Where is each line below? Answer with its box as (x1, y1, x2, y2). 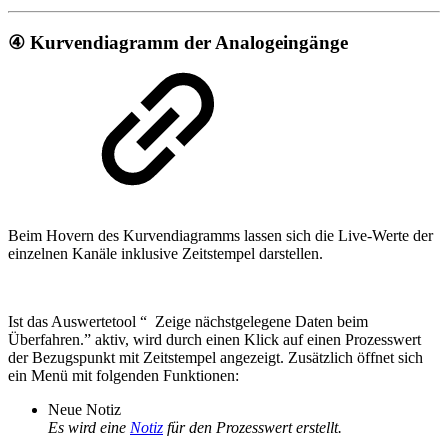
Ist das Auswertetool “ (8, 313, 151, 331)
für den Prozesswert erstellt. (163, 419, 342, 437)
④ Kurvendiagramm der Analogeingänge (8, 31, 348, 53)
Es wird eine (48, 419, 130, 437)
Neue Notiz (48, 401, 121, 419)
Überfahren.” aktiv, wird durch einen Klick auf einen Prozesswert (8, 331, 421, 349)
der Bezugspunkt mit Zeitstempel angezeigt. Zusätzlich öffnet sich (8, 349, 423, 367)
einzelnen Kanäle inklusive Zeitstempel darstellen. (8, 245, 323, 263)
